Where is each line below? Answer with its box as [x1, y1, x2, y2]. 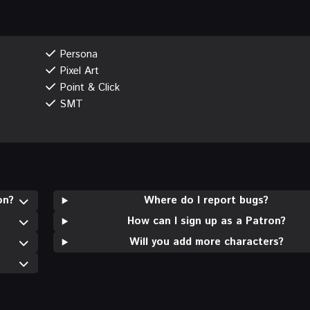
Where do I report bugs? [144, 192, 269, 208]
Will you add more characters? [129, 234, 284, 249]
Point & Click [59, 80, 120, 95]
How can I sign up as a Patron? [127, 213, 286, 228]
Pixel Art [59, 63, 99, 78]
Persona [59, 46, 98, 62]
